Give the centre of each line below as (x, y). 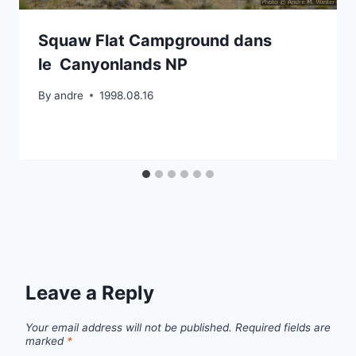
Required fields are (283, 327)
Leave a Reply (90, 292)
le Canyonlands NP (113, 64)
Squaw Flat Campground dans (155, 40)
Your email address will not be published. (129, 327)
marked (46, 341)
